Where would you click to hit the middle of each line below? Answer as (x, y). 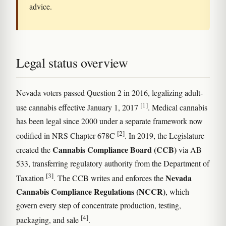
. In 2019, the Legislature (164, 136)
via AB (189, 149)
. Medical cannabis (178, 107)
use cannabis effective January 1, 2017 (78, 107)
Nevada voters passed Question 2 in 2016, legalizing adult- (109, 93)
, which (177, 191)
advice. (41, 6)
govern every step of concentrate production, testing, (99, 205)
